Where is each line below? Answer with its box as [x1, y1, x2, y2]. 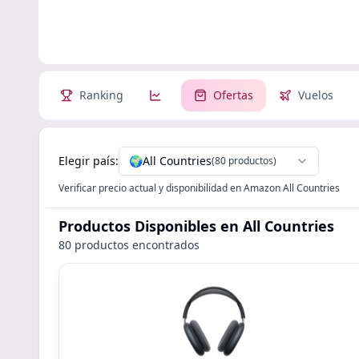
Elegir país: [58, 153, 119, 168]
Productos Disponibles [58, 216, 220, 236]
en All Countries [220, 216, 334, 236]
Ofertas [213, 87, 253, 103]
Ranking [79, 87, 123, 103]
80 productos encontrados [58, 237, 200, 252]
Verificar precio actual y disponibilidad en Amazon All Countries [58, 181, 340, 195]
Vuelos [298, 87, 333, 103]
